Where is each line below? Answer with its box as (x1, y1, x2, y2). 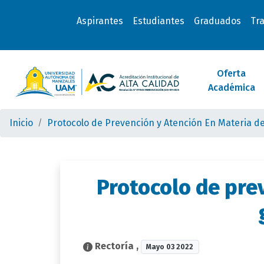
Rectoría (93, 240, 136, 252)
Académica (207, 82, 255, 93)
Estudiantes (132, 15, 184, 27)
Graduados (193, 15, 241, 27)
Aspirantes (76, 15, 123, 27)
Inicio (9, 117, 33, 128)
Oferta (217, 68, 246, 79)
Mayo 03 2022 (146, 243, 194, 251)
